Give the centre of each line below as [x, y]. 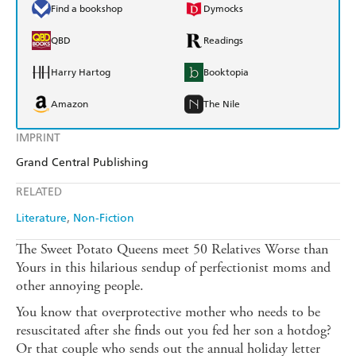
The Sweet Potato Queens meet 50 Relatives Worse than [172, 250]
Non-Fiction [104, 219]
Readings [223, 41]
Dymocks [223, 9]
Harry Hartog [81, 73]
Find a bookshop [87, 9]
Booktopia [226, 73]
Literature [41, 219]
